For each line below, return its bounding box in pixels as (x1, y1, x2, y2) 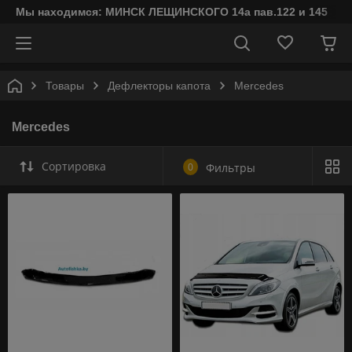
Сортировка (42, 159, 106, 174)
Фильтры (206, 160, 255, 175)
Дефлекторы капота (108, 79, 211, 92)
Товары (46, 79, 84, 92)
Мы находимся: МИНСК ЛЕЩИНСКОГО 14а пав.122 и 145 (16, 5, 328, 18)
